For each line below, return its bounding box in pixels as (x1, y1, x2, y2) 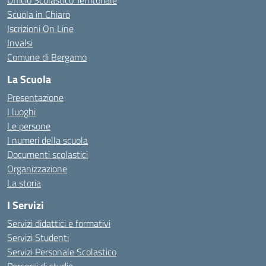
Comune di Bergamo (7, 50, 87, 64)
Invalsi (7, 36, 33, 50)
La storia (7, 176, 41, 190)
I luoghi (7, 104, 36, 119)
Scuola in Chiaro (7, 7, 70, 21)
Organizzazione (7, 161, 67, 176)
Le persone (7, 119, 50, 133)
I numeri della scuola (7, 133, 88, 147)
